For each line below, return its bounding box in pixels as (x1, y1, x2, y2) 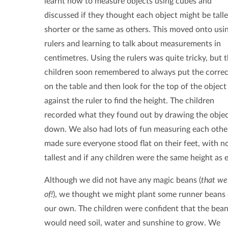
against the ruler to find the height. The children (44, 97, 214, 105)
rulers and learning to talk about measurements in (44, 40, 221, 48)
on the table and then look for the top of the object (44, 82, 226, 91)
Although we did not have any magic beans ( (44, 176, 201, 185)
